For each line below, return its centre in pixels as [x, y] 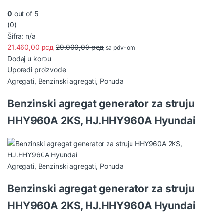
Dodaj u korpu [30, 58]
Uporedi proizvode [37, 69]
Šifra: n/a [22, 36]
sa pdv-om [120, 47]
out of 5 [25, 13]
